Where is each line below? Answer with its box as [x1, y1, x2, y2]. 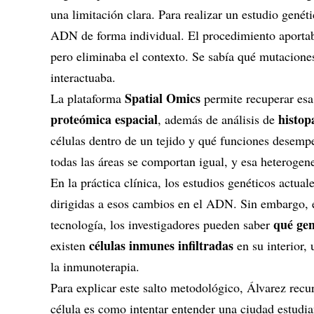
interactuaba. [50, 69, 116, 86]
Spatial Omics [125, 89, 200, 107]
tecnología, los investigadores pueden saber [50, 216, 273, 233]
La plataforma [50, 90, 125, 107]
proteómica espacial [50, 110, 158, 128]
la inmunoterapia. [50, 258, 139, 275]
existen [50, 237, 89, 254]
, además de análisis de [158, 111, 278, 128]
